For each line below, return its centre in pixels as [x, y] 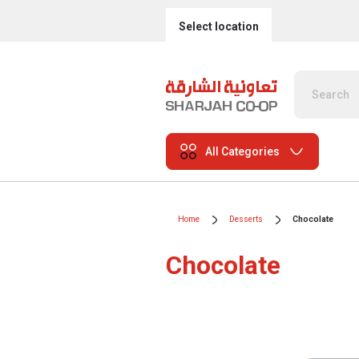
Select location [219, 26]
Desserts [246, 219]
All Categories [242, 151]
